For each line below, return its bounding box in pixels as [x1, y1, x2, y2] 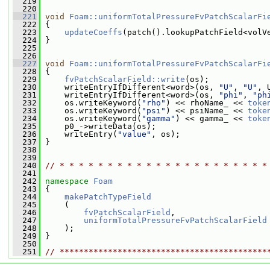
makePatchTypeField [64, 192, 151, 201]
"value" [118, 130, 151, 139]
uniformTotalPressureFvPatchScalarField [84, 216, 267, 225]
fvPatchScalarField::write [64, 75, 185, 84]
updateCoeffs [64, 28, 122, 37]
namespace [45, 177, 93, 186]
